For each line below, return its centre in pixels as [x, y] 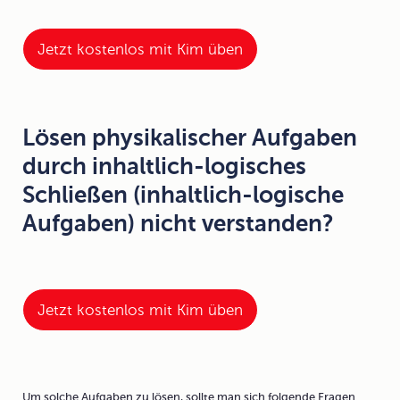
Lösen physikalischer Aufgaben [190, 138]
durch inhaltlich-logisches [164, 167]
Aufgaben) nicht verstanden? [178, 224]
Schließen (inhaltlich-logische [183, 195]
